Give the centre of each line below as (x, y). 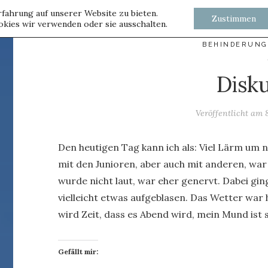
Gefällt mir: (78, 251)
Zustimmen (234, 19)
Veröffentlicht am (230, 113)
